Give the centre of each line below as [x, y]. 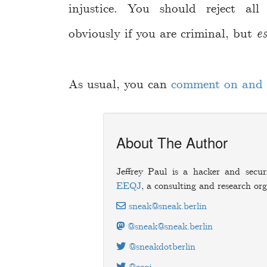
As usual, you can [120, 84]
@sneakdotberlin [160, 247]
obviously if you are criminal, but [162, 34]
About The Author [172, 142]
